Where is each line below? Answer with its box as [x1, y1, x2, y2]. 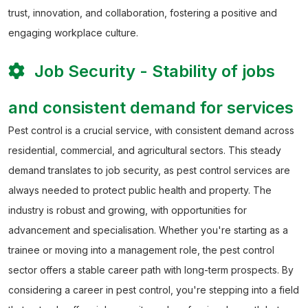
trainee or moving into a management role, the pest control [8, 244, 274, 256]
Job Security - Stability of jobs [30, 61, 275, 82]
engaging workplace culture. [8, 27, 138, 39]
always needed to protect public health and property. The [8, 184, 272, 197]
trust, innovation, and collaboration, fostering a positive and [8, 7, 277, 19]
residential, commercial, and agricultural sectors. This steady [8, 144, 281, 157]
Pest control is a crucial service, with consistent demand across [8, 124, 294, 137]
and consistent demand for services [8, 98, 294, 118]
